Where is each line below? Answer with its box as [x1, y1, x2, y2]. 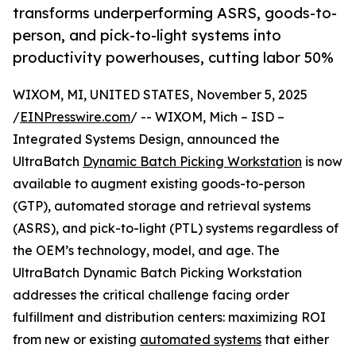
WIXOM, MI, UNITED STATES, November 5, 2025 [13, 87, 308, 103]
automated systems [140, 331, 261, 348]
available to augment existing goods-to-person [13, 176, 305, 192]
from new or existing [13, 331, 140, 348]
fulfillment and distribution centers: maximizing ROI [13, 309, 326, 326]
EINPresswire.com [20, 109, 130, 126]
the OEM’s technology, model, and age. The [13, 242, 280, 259]
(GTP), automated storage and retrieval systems [13, 198, 311, 215]
